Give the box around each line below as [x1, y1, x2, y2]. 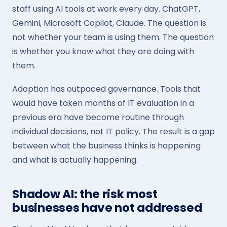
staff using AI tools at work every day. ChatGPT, [12, 3, 200, 15]
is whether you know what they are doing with [12, 46, 194, 57]
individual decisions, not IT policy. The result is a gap [12, 126, 215, 137]
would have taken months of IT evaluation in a [12, 97, 194, 109]
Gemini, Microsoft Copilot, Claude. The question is [12, 17, 206, 29]
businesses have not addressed [12, 200, 202, 216]
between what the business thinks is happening [12, 140, 201, 152]
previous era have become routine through [12, 111, 184, 123]
